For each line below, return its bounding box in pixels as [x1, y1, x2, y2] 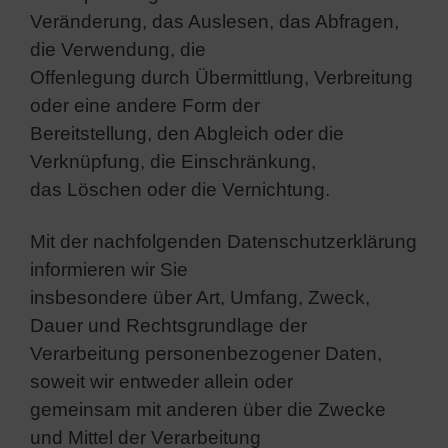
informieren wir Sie [30, 258, 188, 280]
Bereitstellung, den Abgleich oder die [30, 122, 344, 144]
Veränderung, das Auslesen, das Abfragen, [30, 10, 399, 32]
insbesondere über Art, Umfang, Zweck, [30, 286, 370, 308]
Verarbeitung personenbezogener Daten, [30, 342, 382, 364]
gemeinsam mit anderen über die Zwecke [30, 398, 386, 420]
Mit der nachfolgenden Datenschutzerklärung [30, 230, 417, 252]
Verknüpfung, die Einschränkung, [30, 150, 316, 172]
